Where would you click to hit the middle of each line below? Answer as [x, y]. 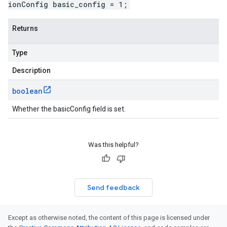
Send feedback [113, 187]
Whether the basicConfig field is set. [69, 109]
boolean [27, 91]
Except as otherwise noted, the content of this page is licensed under [109, 218]
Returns [25, 28]
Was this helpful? [113, 145]
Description [31, 70]
